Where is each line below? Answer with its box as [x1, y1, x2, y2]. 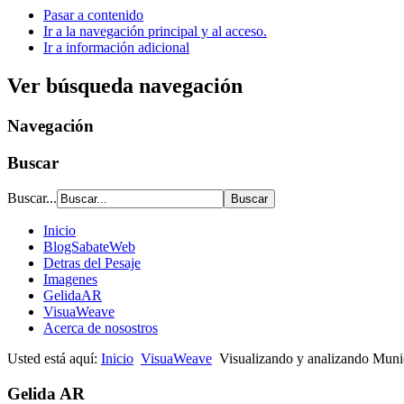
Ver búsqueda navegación [7, 73, 243, 97]
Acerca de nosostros [43, 320, 158, 336]
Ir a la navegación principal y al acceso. [43, 23, 267, 39]
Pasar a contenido [43, 7, 143, 23]
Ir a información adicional [43, 40, 189, 55]
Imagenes [43, 271, 97, 288]
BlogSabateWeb [43, 239, 135, 255]
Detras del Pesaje [43, 255, 141, 271]
